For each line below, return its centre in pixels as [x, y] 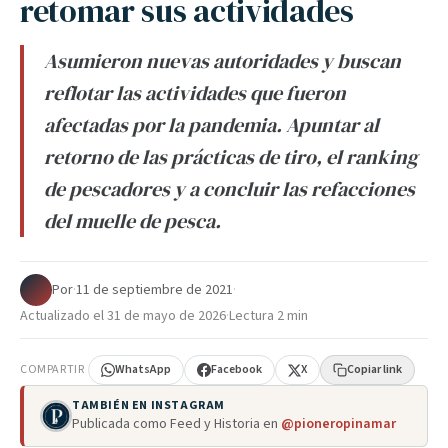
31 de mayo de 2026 [166, 316]
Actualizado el [63, 316]
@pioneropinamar [338, 424]
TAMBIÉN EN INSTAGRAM [148, 405]
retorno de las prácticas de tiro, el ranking [231, 157]
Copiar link [375, 369]
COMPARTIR [52, 369]
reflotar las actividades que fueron [195, 93]
